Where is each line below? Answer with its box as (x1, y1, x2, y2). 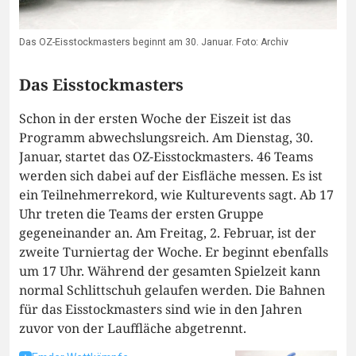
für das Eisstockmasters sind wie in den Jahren (19, 300, 302, 319)
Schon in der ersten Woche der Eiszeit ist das (19, 110, 291, 128)
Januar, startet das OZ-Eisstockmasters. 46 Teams (19, 148, 313, 166)
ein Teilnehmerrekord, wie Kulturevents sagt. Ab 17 (19, 186, 334, 204)
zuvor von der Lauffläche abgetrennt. (19, 319, 246, 338)
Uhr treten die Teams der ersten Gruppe (19, 205, 264, 223)
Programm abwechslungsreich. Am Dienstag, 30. (19, 129, 313, 147)
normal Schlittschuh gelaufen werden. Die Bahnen (19, 281, 325, 300)
